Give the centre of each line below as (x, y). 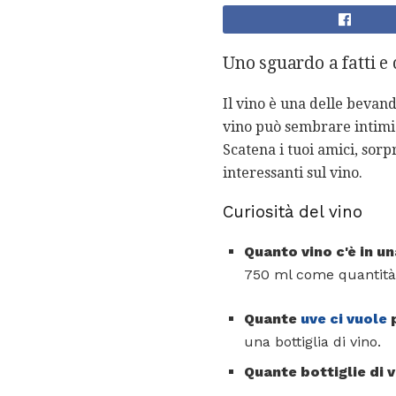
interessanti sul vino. (293, 172)
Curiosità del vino (293, 213)
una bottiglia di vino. (312, 342)
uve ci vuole (344, 319)
